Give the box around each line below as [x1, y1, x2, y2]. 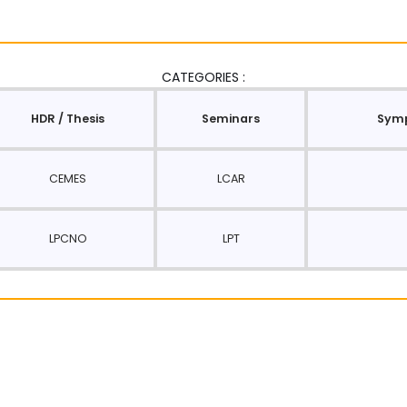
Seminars [202, 111, 260, 126]
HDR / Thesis [31, 111, 104, 126]
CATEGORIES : [162, 68, 245, 86]
